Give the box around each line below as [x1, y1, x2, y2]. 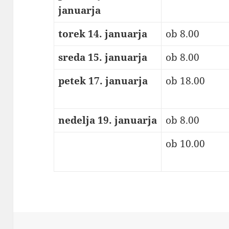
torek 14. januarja [58, 27, 147, 41]
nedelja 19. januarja [58, 113, 157, 127]
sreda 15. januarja [58, 51, 147, 64]
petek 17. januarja [58, 74, 148, 88]
